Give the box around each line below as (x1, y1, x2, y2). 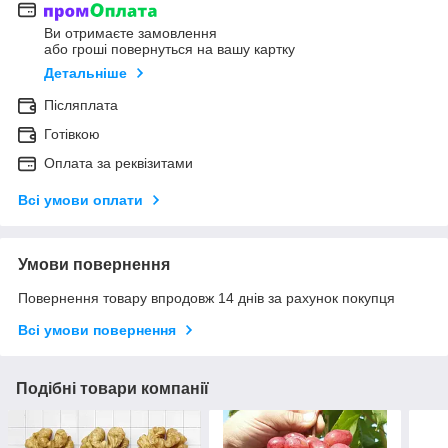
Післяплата (44, 97, 118, 114)
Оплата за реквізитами (44, 155, 193, 172)
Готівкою (44, 126, 100, 143)
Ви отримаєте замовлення (44, 25, 217, 42)
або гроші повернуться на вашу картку (44, 41, 295, 58)
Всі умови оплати (18, 192, 143, 209)
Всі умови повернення (18, 322, 176, 339)
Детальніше (44, 65, 127, 82)
